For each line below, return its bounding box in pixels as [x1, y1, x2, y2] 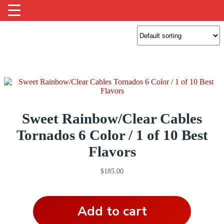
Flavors [88, 143, 136, 160]
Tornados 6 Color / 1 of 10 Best [16, 127, 208, 143]
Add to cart [77, 202, 147, 220]
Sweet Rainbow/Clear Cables [22, 110, 202, 127]
